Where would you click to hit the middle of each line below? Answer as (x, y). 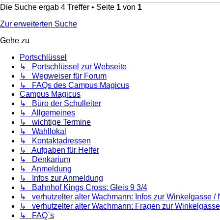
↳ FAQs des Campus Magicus (74, 85)
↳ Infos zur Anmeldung (61, 178)
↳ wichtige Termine (55, 122)
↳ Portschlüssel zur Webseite (73, 67)
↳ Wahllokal (43, 132)
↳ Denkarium (45, 160)
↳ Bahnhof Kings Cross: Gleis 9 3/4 (83, 188)
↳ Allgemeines (47, 113)
